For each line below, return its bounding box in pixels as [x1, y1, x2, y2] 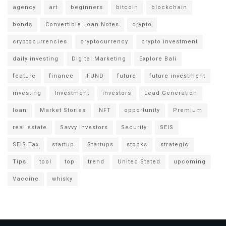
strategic [160, 140, 189, 149]
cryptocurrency [80, 37, 128, 46]
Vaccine [13, 174, 39, 183]
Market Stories [40, 105, 86, 115]
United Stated [118, 157, 160, 166]
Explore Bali [139, 54, 177, 63]
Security [121, 123, 147, 132]
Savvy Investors [60, 123, 108, 132]
